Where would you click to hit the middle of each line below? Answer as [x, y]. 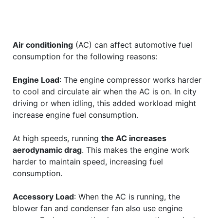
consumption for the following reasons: [85, 56]
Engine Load [36, 80]
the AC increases [134, 138]
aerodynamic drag [47, 150]
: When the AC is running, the [127, 196]
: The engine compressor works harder [130, 80]
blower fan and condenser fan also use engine [98, 208]
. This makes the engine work [136, 150]
